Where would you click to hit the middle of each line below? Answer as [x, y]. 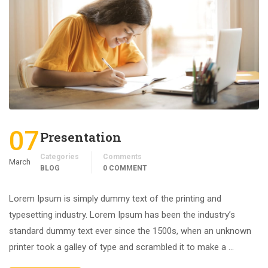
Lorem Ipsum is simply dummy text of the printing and [115, 199]
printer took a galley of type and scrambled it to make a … [121, 247]
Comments [122, 157]
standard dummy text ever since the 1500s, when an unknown [130, 231]
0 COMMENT [125, 168]
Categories [60, 157]
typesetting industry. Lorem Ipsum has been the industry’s [122, 215]
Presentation [81, 137]
